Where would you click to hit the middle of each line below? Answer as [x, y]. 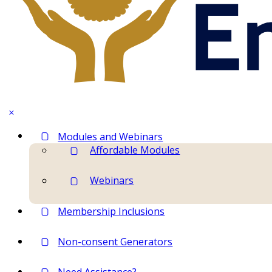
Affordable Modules [135, 150]
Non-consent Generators [115, 242]
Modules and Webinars [110, 136]
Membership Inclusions [111, 212]
